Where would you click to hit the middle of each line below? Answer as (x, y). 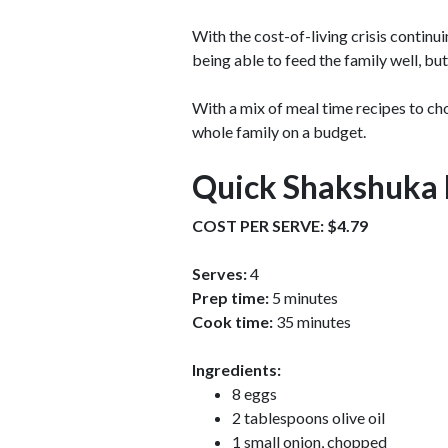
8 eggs (254, 393)
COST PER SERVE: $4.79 (280, 225)
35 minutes (312, 321)
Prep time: (230, 297)
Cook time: (232, 321)
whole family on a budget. (279, 131)
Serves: (219, 273)
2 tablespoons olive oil (308, 417)
